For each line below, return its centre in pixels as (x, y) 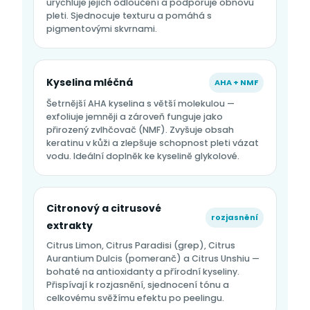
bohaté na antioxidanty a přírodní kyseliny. (143, 272)
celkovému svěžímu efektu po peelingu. (135, 298)
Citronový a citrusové (104, 209)
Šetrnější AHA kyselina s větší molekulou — (140, 104)
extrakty (70, 226)
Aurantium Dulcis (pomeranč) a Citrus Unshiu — (153, 259)
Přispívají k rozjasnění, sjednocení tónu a (138, 285)
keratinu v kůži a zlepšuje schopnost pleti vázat (153, 143)
